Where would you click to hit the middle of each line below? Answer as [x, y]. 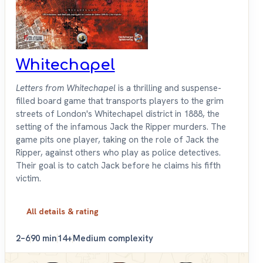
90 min [44, 239]
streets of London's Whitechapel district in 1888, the [118, 114]
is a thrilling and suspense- [168, 88]
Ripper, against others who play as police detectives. [118, 153]
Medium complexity [113, 239]
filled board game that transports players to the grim [120, 101]
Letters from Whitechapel [66, 88]
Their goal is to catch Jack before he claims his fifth [118, 166]
